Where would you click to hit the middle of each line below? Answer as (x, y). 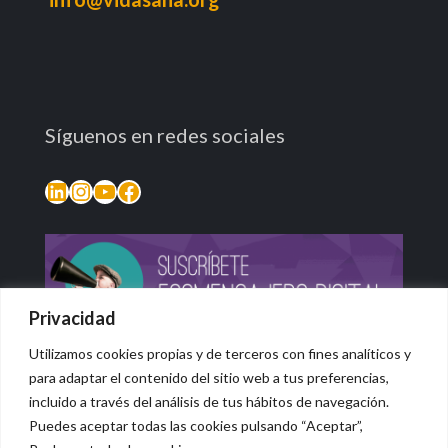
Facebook (167, 190)
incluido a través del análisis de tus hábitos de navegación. (209, 401)
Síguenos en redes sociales (165, 134)
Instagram (122, 190)
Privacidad (72, 317)
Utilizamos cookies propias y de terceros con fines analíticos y (220, 353)
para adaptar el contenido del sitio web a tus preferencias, (209, 377)
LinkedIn (91, 190)
